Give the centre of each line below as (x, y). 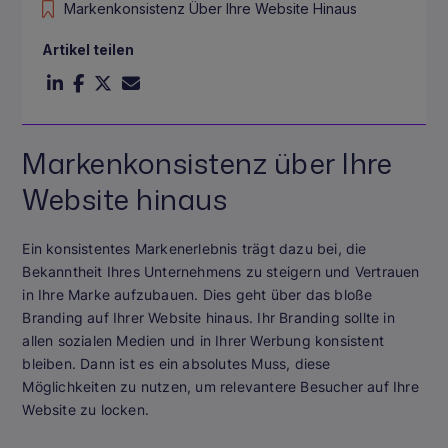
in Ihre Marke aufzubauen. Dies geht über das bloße (197, 295)
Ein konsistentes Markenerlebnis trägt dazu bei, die (194, 249)
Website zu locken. (85, 410)
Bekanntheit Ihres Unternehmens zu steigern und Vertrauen (221, 272)
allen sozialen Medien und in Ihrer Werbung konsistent (203, 341)
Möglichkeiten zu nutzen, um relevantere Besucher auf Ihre (220, 387)
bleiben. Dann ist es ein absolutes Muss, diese (176, 364)
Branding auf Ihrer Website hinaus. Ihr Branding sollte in (208, 318)
